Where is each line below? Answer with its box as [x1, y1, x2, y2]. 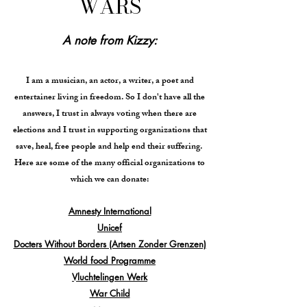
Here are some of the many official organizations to [14, 156, 205, 172]
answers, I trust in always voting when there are [23, 106, 197, 123]
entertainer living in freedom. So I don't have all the [14, 90, 205, 106]
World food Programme [64, 254, 156, 267]
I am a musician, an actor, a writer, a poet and [25, 73, 194, 90]
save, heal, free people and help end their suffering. [15, 139, 204, 156]
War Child [89, 287, 130, 299]
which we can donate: [71, 172, 149, 188]
